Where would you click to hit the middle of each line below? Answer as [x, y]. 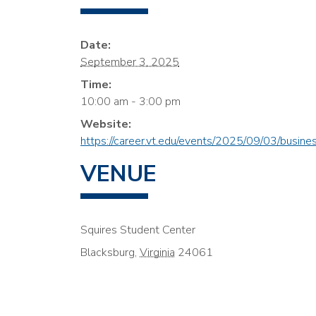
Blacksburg [108, 253]
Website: [106, 124]
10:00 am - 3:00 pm [130, 102]
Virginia [157, 253]
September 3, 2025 [130, 62]
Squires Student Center [138, 230]
